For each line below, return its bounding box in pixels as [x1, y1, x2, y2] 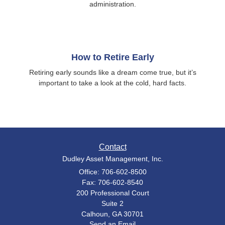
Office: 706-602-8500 [78, 168, 147, 176]
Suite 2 [101, 199, 124, 207]
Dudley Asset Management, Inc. [62, 155, 163, 163]
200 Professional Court [76, 189, 149, 197]
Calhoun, [81, 210, 110, 218]
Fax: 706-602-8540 [82, 178, 143, 186]
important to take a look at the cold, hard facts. [39, 79, 186, 87]
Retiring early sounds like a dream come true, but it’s [29, 68, 196, 76]
